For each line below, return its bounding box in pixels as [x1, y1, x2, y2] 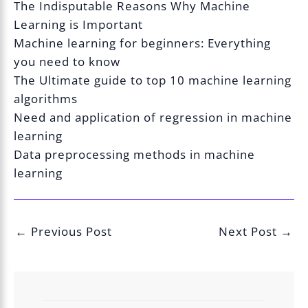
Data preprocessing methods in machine [14, 146, 256, 162]
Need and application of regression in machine [14, 109, 293, 125]
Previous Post [27, 223, 113, 239]
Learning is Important [14, 16, 144, 32]
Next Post [218, 223, 280, 239]
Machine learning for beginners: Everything [14, 34, 272, 51]
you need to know [14, 53, 121, 69]
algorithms [14, 90, 78, 107]
